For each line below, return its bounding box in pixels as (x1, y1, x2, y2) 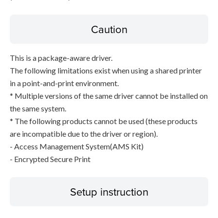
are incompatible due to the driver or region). (10, 129, 158, 138)
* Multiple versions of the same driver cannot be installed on (10, 91, 208, 100)
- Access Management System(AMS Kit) (10, 142, 144, 151)
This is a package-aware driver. (10, 53, 112, 62)
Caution (91, 21, 127, 36)
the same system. (10, 104, 66, 113)
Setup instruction (70, 184, 148, 199)
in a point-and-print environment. (10, 78, 119, 88)
